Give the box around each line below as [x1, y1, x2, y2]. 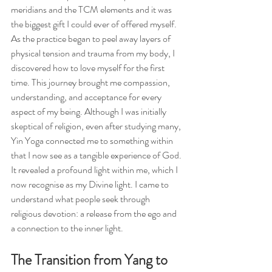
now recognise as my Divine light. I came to [11, 177, 171, 191]
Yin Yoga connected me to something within [11, 134, 175, 148]
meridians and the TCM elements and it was [11, 2, 174, 16]
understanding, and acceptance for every [11, 90, 163, 104]
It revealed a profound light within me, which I [11, 163, 180, 177]
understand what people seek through [11, 192, 152, 206]
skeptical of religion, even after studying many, [11, 119, 183, 133]
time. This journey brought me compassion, [11, 75, 172, 89]
